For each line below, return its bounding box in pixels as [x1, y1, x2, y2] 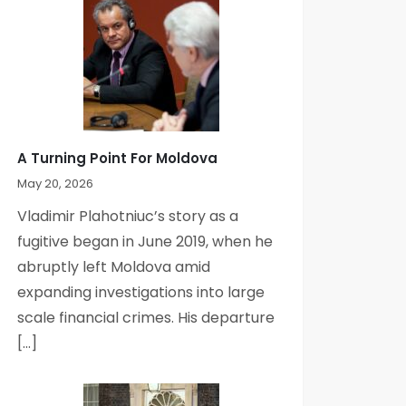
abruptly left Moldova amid [17, 256, 211, 277]
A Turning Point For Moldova [17, 148, 218, 168]
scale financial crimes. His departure [17, 306, 275, 328]
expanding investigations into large [17, 281, 266, 303]
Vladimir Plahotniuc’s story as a [17, 205, 239, 227]
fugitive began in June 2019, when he [17, 230, 274, 252]
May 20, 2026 [17, 174, 94, 192]
